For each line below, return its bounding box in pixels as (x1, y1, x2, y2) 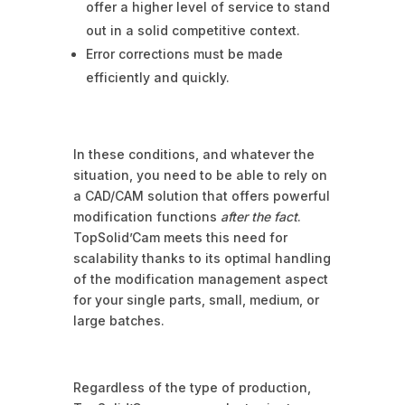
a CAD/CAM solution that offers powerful (72, 187, 330, 203)
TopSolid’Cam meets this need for (72, 229, 287, 245)
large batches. (72, 312, 165, 328)
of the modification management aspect (72, 270, 328, 287)
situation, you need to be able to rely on (72, 166, 327, 183)
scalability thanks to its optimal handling (72, 250, 331, 266)
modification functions (72, 208, 221, 224)
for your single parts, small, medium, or (72, 291, 319, 307)
